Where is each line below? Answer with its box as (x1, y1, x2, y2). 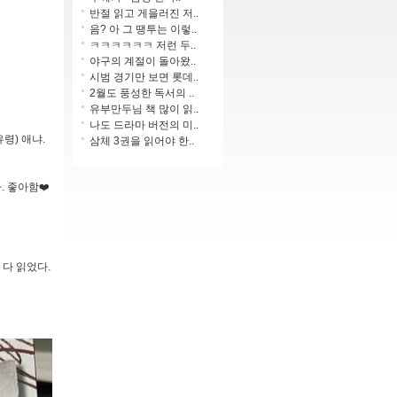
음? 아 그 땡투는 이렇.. (90, 22, 197, 35)
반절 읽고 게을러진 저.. (90, 6, 198, 19)
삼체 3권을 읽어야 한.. (90, 134, 194, 147)
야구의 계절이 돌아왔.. (90, 54, 196, 67)
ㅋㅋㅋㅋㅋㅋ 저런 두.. (90, 38, 196, 51)
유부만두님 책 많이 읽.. (90, 102, 198, 115)
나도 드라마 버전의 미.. (90, 118, 198, 131)
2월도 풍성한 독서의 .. (90, 86, 194, 99)
